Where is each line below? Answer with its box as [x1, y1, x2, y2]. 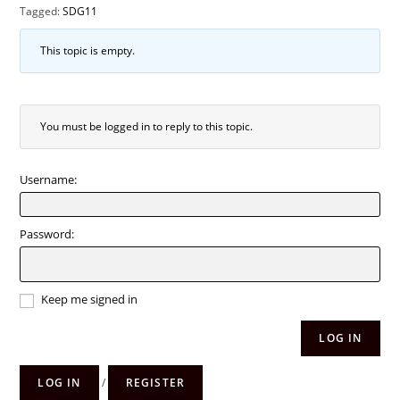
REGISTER [125, 375, 186, 391]
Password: [20, 226, 75, 243]
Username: [20, 171, 78, 188]
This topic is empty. [40, 43, 136, 59]
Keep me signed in [41, 291, 138, 308]
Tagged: [20, 4, 63, 20]
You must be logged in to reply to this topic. [40, 119, 254, 135]
